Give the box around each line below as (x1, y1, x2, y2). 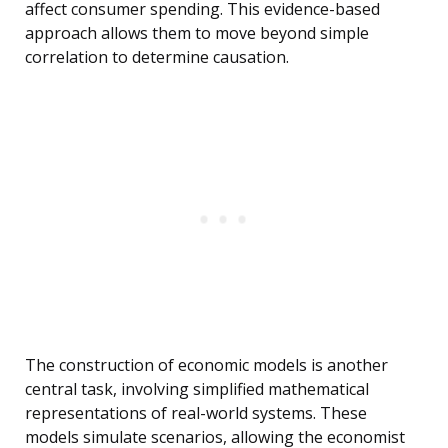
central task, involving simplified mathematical (25, 378, 369, 401)
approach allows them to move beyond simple (25, 22, 369, 45)
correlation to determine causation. (25, 46, 289, 69)
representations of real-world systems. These (25, 402, 367, 425)
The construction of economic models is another (25, 354, 388, 377)
